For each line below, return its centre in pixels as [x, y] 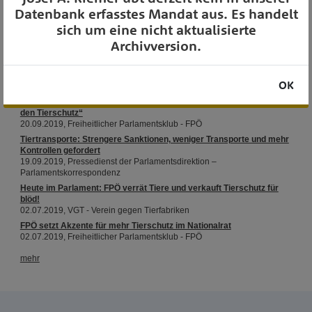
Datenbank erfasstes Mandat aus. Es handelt [156, 14]
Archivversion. [156, 46]
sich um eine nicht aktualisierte [156, 30]
